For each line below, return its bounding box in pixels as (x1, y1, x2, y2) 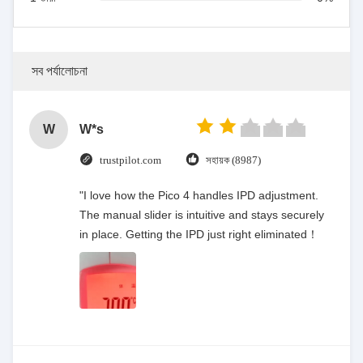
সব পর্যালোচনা (32, 63, 88, 78)
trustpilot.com (100, 154, 161, 167)
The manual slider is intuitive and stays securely (79, 207, 324, 221)
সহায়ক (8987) (206, 154, 261, 167)
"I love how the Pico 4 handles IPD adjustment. (79, 188, 318, 202)
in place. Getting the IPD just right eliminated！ (79, 227, 318, 241)
